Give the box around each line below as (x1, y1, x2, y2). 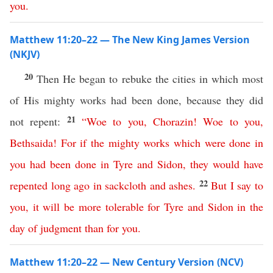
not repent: (10, 114, 67, 129)
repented (10, 178, 48, 193)
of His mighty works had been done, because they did (10, 93, 263, 107)
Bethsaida (10, 135, 53, 150)
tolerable (105, 199, 144, 214)
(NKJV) (10, 48, 40, 61)
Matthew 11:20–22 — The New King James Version (10, 33, 250, 46)
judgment (40, 221, 82, 235)
